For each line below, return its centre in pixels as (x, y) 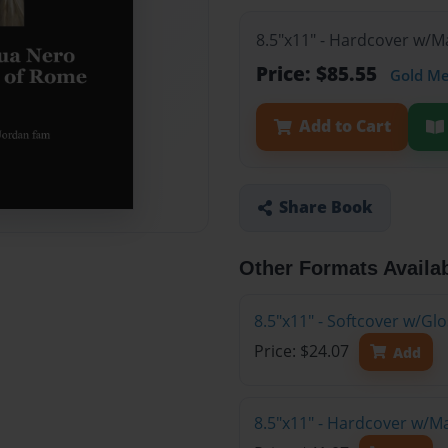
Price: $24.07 (303, 351)
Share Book (325, 207)
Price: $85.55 (319, 74)
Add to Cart (344, 126)
